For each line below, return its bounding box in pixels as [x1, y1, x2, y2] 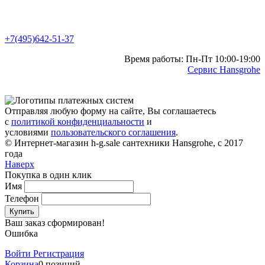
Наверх [5, 159, 34, 170]
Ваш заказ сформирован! [5, 218, 105, 228]
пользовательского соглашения [51, 127, 176, 138]
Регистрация [33, 248, 84, 259]
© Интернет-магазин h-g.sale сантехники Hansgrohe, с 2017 [5, 138, 243, 148]
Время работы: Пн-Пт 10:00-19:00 [124, 54, 260, 64]
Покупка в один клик [5, 170, 92, 180]
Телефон [5, 193, 39, 204]
